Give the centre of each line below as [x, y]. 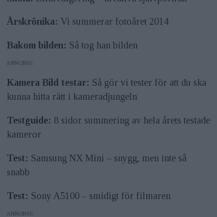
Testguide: [29, 120]
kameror [24, 134]
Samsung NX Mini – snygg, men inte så [107, 158]
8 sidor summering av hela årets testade [131, 120]
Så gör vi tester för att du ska [148, 83]
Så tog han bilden [102, 45]
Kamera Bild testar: [48, 83]
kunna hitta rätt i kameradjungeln [72, 97]
